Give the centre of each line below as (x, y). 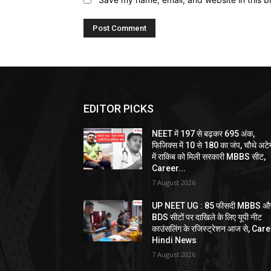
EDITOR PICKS (119, 108)
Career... (169, 168)
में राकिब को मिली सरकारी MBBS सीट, (209, 156)
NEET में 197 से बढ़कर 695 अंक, (204, 133)
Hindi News (175, 240)
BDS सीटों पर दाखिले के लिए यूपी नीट (207, 217)
